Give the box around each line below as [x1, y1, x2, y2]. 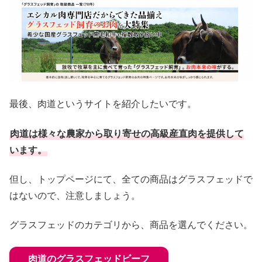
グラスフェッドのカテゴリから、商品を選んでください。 [9, 220, 253, 230]
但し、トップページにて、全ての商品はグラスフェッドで [9, 174, 253, 185]
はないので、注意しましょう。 [9, 191, 140, 201]
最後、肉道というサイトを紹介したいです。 [9, 99, 196, 109]
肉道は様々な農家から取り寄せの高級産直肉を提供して [10, 128, 244, 139]
